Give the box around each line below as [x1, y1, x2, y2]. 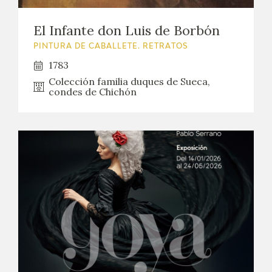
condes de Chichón [49, 86, 137, 98]
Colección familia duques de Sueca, [49, 75, 210, 88]
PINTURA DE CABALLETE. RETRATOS [33, 43, 188, 51]
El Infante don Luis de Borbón [33, 22, 220, 39]
